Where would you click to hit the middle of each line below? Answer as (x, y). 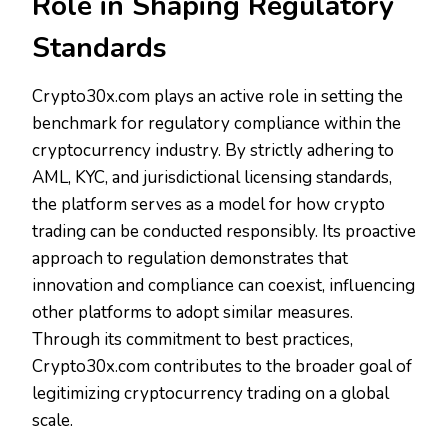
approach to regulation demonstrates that (190, 259)
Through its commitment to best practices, (192, 340)
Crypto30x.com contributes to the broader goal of (222, 367)
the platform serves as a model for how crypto (208, 205)
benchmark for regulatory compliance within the (216, 124)
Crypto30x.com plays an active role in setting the (217, 97)
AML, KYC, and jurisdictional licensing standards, (212, 178)
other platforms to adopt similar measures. (192, 313)
